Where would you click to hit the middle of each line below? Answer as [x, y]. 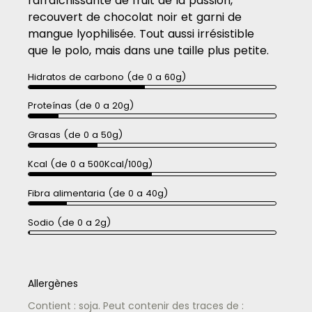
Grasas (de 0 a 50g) [75, 135]
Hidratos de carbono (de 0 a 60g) [107, 77]
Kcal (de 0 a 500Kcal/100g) [90, 164]
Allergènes [53, 284]
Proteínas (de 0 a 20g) [81, 106]
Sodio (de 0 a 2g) [69, 222]
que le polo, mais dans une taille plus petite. [148, 50]
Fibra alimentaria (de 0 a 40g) [98, 193]
